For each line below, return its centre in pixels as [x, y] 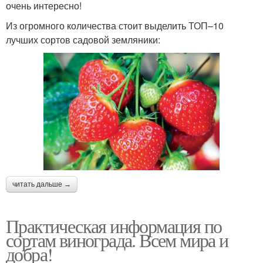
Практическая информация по [114, 225]
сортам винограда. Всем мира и [117, 240]
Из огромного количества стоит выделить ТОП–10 [115, 25]
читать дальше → [42, 184]
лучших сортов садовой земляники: [83, 39]
